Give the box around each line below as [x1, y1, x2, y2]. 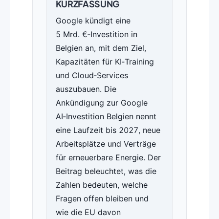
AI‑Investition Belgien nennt [55, 111, 156, 122]
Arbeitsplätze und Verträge [55, 139, 156, 149]
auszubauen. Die [55, 84, 116, 94]
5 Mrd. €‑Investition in [55, 29, 137, 40]
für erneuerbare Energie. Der [55, 153, 161, 163]
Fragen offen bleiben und [55, 194, 149, 204]
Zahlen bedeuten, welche [55, 180, 148, 190]
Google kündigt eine [55, 16, 131, 26]
